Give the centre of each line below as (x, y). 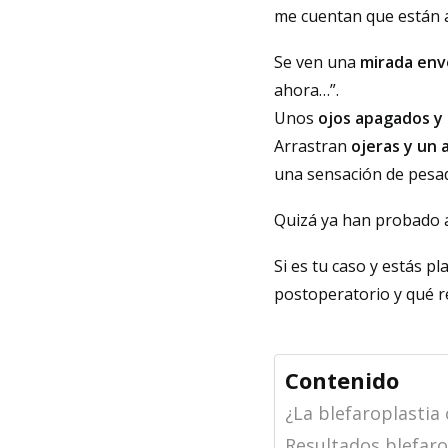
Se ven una (317, 62)
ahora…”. (307, 90)
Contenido (342, 380)
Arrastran (313, 146)
